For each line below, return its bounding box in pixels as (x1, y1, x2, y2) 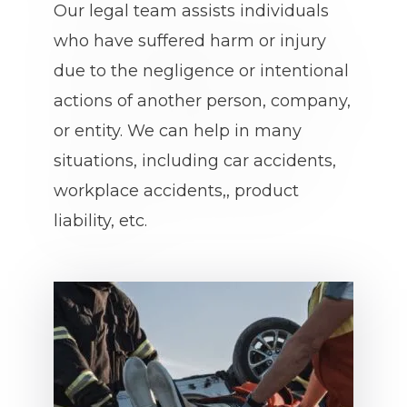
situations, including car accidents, (54, 151, 336, 171)
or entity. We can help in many (54, 121, 302, 141)
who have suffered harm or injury (54, 31, 326, 51)
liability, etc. (54, 211, 147, 231)
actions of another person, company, (54, 91, 351, 111)
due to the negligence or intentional (54, 61, 349, 81)
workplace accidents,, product (54, 181, 299, 201)
